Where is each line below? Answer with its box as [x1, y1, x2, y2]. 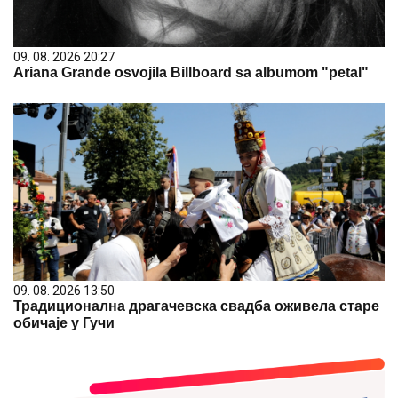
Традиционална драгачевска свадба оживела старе [13, 298, 379, 314]
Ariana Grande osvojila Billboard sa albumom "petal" [13, 65, 369, 80]
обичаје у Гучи [13, 315, 115, 330]
